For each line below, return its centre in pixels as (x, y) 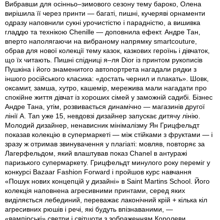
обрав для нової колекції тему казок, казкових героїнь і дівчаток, (107, 51)
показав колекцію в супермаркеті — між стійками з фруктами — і (109, 135)
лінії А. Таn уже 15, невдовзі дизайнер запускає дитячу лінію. (103, 116)
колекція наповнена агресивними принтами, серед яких (95, 191)
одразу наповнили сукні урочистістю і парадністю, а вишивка (103, 23)
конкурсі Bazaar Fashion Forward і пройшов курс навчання (98, 172)
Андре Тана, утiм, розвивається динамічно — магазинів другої (105, 107)
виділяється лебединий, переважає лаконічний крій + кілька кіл (106, 200)
